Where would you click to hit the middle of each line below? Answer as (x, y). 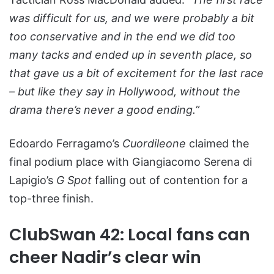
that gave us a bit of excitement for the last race (136, 73)
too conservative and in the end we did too (122, 37)
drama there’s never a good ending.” (104, 110)
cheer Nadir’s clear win (105, 257)
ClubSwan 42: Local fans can (130, 235)
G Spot (76, 180)
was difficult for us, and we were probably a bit (132, 18)
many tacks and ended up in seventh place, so (131, 55)
